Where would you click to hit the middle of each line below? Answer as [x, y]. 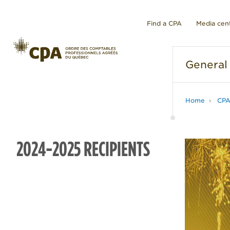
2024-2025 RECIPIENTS [83, 149]
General [206, 65]
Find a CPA [164, 23]
